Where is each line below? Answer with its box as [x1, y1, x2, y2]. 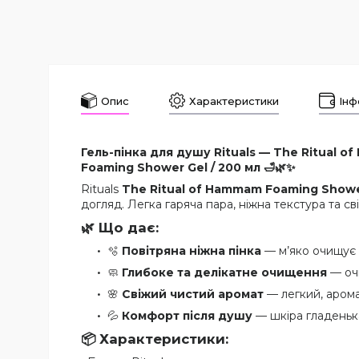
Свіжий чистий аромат [122, 286, 264, 301]
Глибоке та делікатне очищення [122, 264, 327, 280]
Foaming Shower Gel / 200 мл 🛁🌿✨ [81, 159, 296, 175]
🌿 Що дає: [81, 219, 159, 236]
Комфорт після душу [122, 308, 252, 323]
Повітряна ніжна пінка [122, 243, 261, 258]
